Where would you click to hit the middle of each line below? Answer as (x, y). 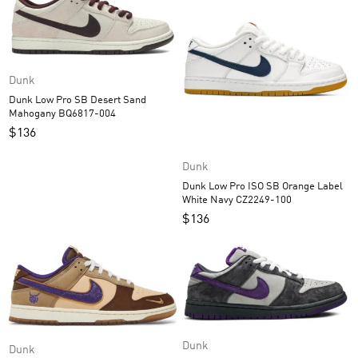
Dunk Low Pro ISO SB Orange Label (232, 187)
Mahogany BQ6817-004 (87, 114)
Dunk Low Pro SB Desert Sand (50, 101)
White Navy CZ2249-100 (263, 201)
